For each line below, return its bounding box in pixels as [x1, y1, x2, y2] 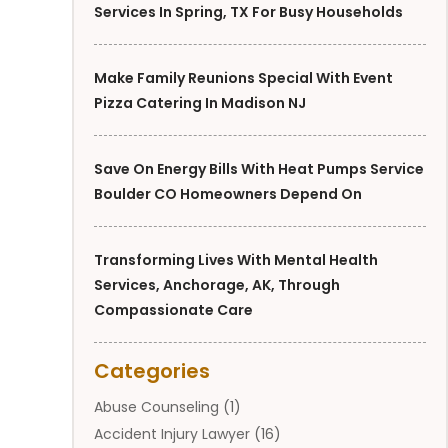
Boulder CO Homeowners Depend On [94, 184, 362, 205]
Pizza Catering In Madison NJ [94, 93, 306, 114]
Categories [94, 357, 210, 386]
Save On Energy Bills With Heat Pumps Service [94, 159, 424, 180]
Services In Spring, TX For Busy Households [94, 2, 403, 23]
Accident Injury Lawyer [94, 424, 250, 445]
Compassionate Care [94, 300, 253, 321]
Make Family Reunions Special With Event [94, 68, 393, 89]
